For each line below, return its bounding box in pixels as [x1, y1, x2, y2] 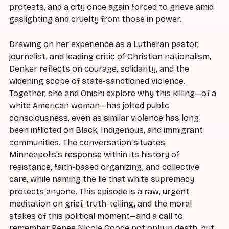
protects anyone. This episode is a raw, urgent [9, 187, 189, 197]
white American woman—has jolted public [9, 101, 169, 111]
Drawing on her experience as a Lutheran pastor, [9, 39, 199, 50]
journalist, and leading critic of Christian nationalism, [9, 52, 211, 62]
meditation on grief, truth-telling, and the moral [9, 199, 192, 209]
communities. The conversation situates [9, 138, 165, 148]
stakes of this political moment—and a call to [9, 211, 183, 221]
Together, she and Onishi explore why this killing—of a [9, 88, 216, 99]
